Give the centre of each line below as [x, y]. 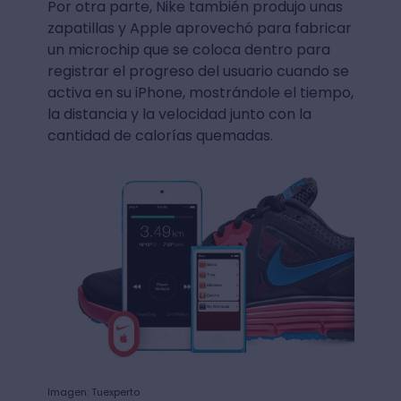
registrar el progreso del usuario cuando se [198, 72]
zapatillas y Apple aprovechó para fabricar [199, 29]
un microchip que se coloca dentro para [188, 50]
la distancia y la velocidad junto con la [179, 115]
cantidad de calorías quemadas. [160, 136]
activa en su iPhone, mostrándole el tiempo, [200, 93]
